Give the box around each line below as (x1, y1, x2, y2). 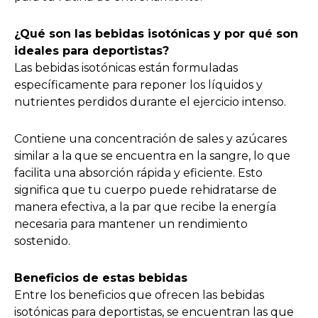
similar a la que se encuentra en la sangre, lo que (14, 148, 290, 163)
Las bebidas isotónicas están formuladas (14, 60, 238, 75)
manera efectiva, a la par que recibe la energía (14, 199, 276, 214)
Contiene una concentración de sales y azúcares (14, 131, 287, 146)
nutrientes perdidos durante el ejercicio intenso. (14, 94, 286, 109)
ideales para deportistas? (14, 43, 169, 57)
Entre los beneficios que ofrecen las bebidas (14, 287, 264, 302)
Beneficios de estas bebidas (14, 270, 187, 285)
